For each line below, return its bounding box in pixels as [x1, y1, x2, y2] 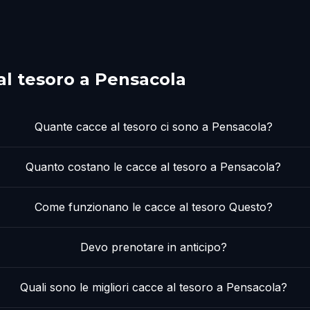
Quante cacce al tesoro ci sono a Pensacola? [34, 120, 273, 134]
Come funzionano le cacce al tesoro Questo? [34, 200, 273, 215]
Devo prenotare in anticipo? [80, 240, 227, 255]
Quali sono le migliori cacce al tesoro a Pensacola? [19, 280, 287, 295]
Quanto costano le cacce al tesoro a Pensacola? [26, 160, 282, 174]
